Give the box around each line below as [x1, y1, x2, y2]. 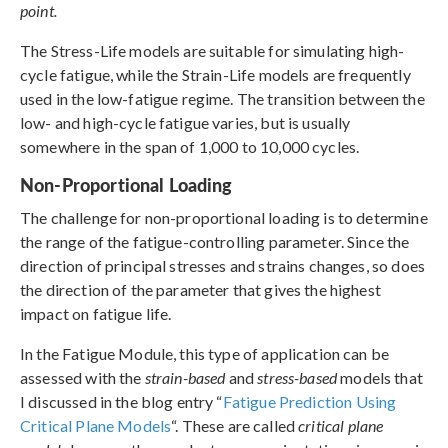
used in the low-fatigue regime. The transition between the [20, 88, 425, 108]
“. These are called [171, 415, 299, 435]
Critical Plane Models [20, 415, 172, 435]
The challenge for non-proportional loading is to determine [20, 207, 428, 227]
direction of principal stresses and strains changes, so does [20, 255, 425, 275]
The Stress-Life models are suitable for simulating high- [20, 40, 405, 60]
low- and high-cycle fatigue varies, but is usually [20, 112, 351, 132]
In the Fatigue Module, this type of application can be [20, 343, 390, 363]
